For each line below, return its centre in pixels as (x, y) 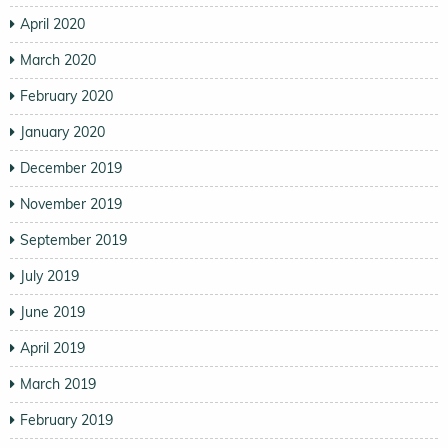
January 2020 (62, 132)
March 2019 (58, 384)
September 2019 (73, 240)
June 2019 (52, 312)
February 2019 (66, 420)
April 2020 (52, 24)
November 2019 (71, 204)
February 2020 (66, 96)
